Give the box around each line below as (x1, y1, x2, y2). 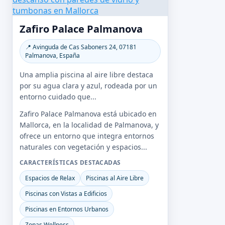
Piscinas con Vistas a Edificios (25, 189, 107, 198)
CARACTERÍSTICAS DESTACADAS (20, 158, 121, 167)
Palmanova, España (25, 51, 80, 60)
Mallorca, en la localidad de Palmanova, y (20, 120, 159, 130)
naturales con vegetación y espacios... (20, 142, 147, 152)
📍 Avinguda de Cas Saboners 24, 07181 (25, 43, 137, 51)
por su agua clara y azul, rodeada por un (20, 81, 157, 90)
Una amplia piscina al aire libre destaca (20, 70, 153, 79)
